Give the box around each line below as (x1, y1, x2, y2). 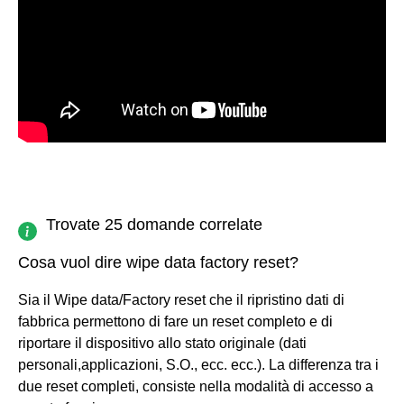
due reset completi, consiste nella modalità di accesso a (18, 378, 373, 394)
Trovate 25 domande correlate (46, 215, 262, 234)
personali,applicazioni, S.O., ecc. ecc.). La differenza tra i (18, 356, 379, 372)
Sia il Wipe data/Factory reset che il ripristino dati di (18, 291, 344, 308)
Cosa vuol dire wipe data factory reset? (18, 252, 298, 271)
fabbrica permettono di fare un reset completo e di (18, 313, 333, 329)
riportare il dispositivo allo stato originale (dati (18, 335, 307, 351)
